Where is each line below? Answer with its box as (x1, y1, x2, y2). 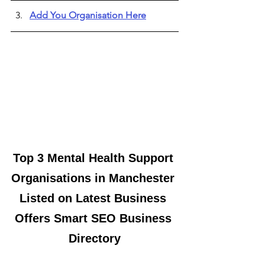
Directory (69, 231, 121, 245)
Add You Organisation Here (30, 9, 146, 21)
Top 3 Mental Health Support (12, 151, 177, 164)
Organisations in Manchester (11, 171, 178, 185)
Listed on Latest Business (20, 191, 170, 205)
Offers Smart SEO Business (14, 211, 175, 225)
